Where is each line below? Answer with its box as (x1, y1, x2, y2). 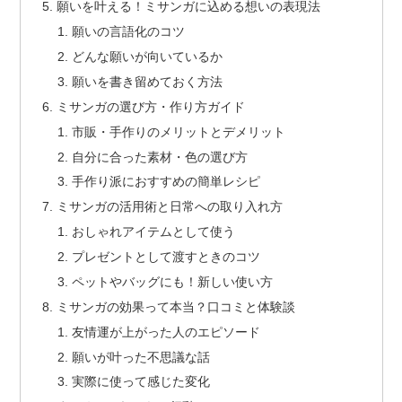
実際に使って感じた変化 (72, 374, 211, 389)
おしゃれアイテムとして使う (72, 224, 236, 240)
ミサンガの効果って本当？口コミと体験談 (56, 299, 295, 314)
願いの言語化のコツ (72, 24, 186, 39)
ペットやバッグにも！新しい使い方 (72, 274, 274, 289)
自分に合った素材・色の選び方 (72, 149, 249, 164)
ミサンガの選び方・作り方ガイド (56, 99, 245, 114)
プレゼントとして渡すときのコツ (72, 249, 261, 264)
